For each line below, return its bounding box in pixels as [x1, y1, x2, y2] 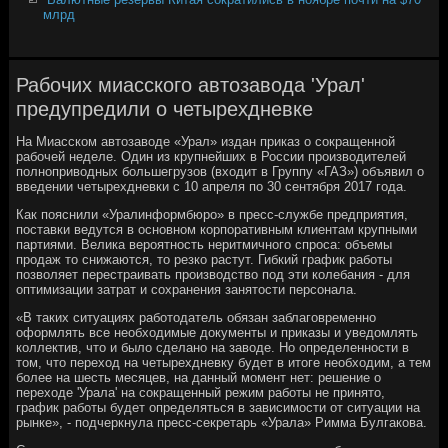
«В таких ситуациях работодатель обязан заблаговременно [16, 309, 377, 325]
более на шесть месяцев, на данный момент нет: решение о [16, 369, 382, 385]
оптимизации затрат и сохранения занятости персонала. [16, 281, 358, 297]
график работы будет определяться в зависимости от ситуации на [16, 399, 421, 415]
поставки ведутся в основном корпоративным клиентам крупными [16, 221, 418, 237]
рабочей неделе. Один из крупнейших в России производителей [16, 148, 407, 164]
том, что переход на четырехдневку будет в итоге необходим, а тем [16, 354, 432, 370]
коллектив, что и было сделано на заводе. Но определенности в [16, 339, 410, 355]
